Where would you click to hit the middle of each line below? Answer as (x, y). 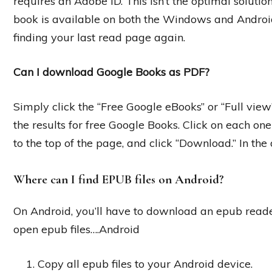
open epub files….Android (76, 229)
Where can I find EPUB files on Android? (119, 179)
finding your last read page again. (99, 37)
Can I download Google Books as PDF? (111, 72)
